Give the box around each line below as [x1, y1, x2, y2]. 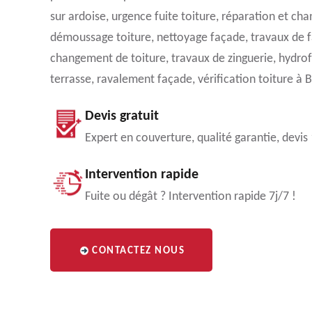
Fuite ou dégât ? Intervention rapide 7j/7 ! [85, 190, 296, 203]
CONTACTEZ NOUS [92, 246, 185, 256]
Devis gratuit [85, 109, 159, 123]
